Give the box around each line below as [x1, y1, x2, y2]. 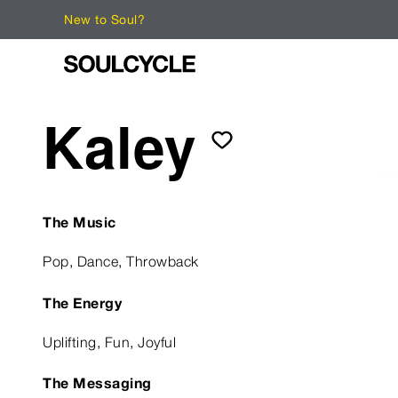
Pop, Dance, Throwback [43, 253, 199, 271]
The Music [43, 212, 116, 231]
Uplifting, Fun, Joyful [43, 333, 176, 351]
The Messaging [43, 374, 152, 393]
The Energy [43, 293, 122, 312]
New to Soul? [64, 12, 145, 27]
